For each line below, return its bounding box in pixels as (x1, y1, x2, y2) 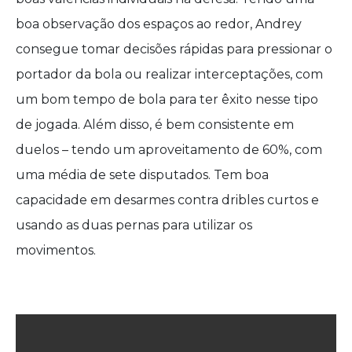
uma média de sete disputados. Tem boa (16, 167, 269, 183)
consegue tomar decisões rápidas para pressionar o (16, 42, 332, 57)
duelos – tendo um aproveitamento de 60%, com (16, 142, 322, 158)
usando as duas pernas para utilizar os (16, 218, 252, 233)
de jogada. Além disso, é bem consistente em (16, 117, 294, 133)
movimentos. (16, 243, 99, 258)
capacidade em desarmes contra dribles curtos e (16, 192, 319, 208)
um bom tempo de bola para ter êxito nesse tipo (16, 92, 318, 108)
